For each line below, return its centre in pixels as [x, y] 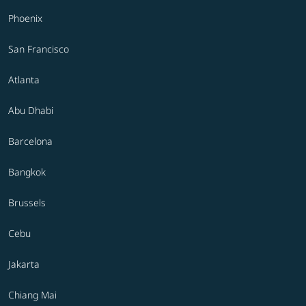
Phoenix [25, 18]
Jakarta [24, 264]
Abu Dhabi [31, 111]
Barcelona [30, 141]
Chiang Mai [32, 295]
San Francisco [39, 49]
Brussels [27, 203]
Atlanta [24, 80]
